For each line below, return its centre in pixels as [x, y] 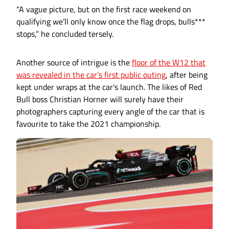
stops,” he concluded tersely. [65, 34]
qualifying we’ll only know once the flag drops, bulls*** [111, 22]
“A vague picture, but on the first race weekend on [104, 9]
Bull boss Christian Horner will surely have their [100, 99]
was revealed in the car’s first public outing [91, 75]
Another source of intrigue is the [74, 63]
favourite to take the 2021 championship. [88, 124]
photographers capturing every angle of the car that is [110, 112]
